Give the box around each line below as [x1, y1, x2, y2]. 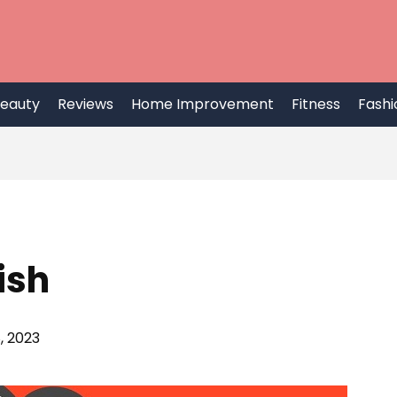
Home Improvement [131, 94, 274, 114]
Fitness [292, 94, 340, 114]
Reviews [58, 94, 113, 114]
